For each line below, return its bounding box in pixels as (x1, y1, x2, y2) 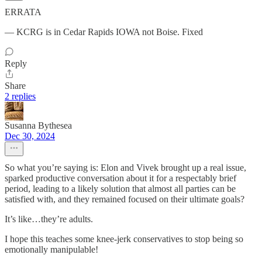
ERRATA (5, 6, 42, 17)
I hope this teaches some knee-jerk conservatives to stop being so (5, 233, 243, 244)
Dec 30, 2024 (5, 130, 55, 141)
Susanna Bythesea (5, 120, 72, 130)
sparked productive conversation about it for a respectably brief (5, 173, 236, 183)
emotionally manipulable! (5, 244, 98, 254)
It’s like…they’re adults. (5, 213, 93, 224)
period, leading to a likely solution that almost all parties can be (5, 183, 236, 194)
